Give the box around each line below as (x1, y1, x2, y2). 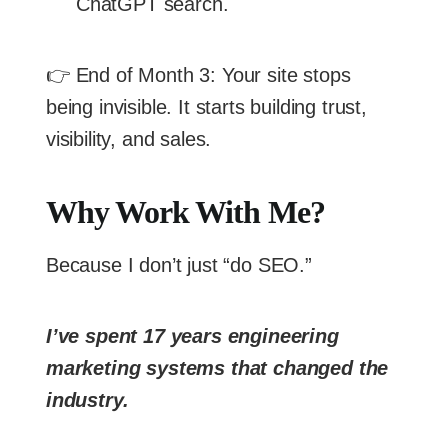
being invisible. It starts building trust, (46, 95, 367, 118)
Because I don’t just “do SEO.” (46, 254, 312, 277)
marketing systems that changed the (46, 357, 389, 380)
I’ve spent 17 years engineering (46, 325, 339, 348)
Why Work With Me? (46, 194, 325, 231)
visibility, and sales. (46, 127, 212, 150)
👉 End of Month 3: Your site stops (46, 63, 351, 86)
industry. (46, 389, 129, 412)
